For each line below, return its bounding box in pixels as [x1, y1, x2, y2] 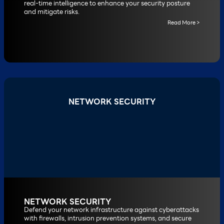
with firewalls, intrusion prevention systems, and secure [24, 213, 191, 222]
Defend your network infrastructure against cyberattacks [24, 205, 199, 214]
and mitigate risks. [24, 7, 79, 16]
